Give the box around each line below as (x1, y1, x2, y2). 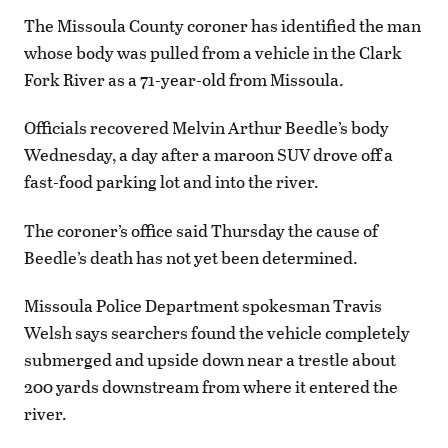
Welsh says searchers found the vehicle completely (24, 319, 410, 345)
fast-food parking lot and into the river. (24, 169, 319, 195)
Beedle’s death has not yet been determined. (24, 244, 358, 270)
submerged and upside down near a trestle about (24, 346, 396, 372)
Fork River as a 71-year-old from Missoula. (24, 67, 344, 93)
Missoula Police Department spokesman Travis (24, 292, 382, 318)
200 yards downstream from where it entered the (24, 373, 398, 399)
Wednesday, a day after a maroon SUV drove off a (24, 142, 393, 168)
